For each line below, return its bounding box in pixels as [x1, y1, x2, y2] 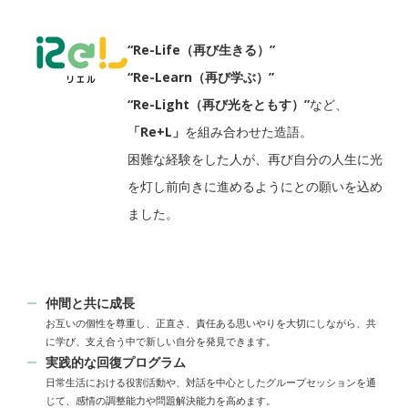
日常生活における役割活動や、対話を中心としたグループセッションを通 [46, 375, 376, 390]
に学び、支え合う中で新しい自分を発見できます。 [46, 334, 276, 349]
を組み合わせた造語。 [185, 123, 312, 141]
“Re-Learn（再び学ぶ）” [127, 68, 274, 87]
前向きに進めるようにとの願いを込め [166, 178, 382, 196]
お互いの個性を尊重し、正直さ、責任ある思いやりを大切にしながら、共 [46, 316, 376, 331]
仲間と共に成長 [46, 294, 135, 312]
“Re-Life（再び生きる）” [127, 41, 275, 59]
